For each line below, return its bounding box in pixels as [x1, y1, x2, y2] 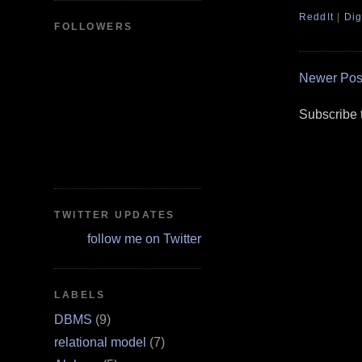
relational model [54, 335, 147, 349]
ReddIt [298, 11, 335, 23]
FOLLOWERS [54, 21, 133, 33]
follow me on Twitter [86, 232, 201, 246]
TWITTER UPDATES [54, 208, 175, 221]
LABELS [54, 289, 106, 301]
